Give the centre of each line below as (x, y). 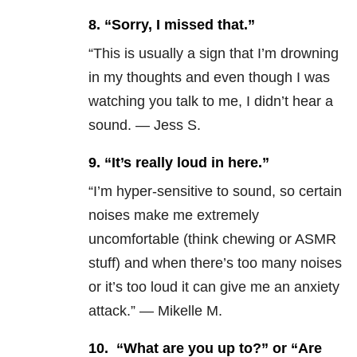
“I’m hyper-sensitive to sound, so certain (215, 192)
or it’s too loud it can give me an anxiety (214, 287)
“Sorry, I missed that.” (180, 25)
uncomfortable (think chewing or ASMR (212, 239)
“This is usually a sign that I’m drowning (214, 54)
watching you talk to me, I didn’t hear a (211, 102)
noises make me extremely (174, 216)
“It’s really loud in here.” (187, 163)
